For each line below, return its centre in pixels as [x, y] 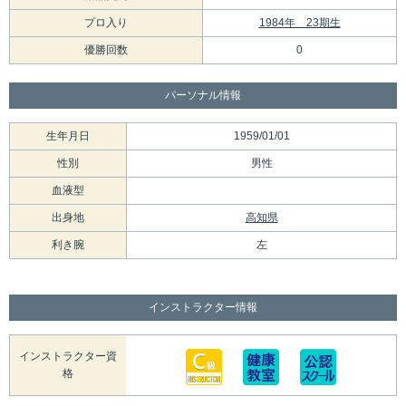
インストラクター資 [68, 357]
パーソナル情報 [203, 96]
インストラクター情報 [203, 308]
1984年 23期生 [300, 23]
